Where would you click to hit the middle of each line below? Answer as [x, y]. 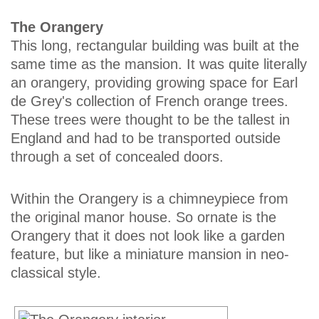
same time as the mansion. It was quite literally [159, 64]
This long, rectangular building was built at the [155, 45]
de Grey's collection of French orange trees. [150, 101]
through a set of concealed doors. [117, 156]
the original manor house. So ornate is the [143, 218]
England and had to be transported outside [146, 138]
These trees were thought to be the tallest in [150, 119]
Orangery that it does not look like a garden [148, 236]
